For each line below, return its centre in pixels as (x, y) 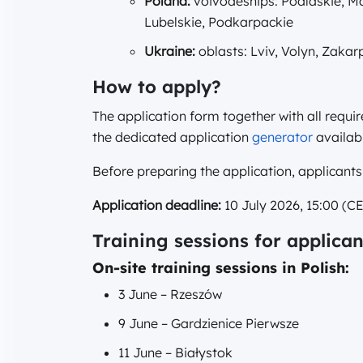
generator (282, 137)
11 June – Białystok (175, 353)
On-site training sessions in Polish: (221, 268)
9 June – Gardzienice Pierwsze (209, 324)
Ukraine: (170, 51)
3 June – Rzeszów (170, 295)
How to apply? (157, 87)
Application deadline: (157, 205)
